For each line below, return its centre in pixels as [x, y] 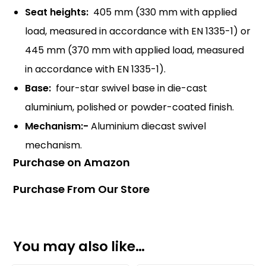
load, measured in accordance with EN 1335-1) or [138, 31]
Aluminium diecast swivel [149, 126]
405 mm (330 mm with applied [163, 12]
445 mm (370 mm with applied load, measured [135, 50]
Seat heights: [57, 12]
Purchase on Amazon [72, 162]
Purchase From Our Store [82, 189]
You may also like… [79, 246]
